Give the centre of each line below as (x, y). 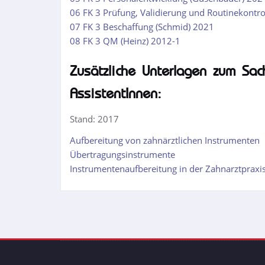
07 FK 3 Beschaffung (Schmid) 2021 (142, 27)
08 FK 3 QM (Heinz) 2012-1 (125, 41)
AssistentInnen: (116, 93)
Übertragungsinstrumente (122, 154)
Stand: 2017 (94, 119)
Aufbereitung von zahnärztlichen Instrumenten (165, 140)
